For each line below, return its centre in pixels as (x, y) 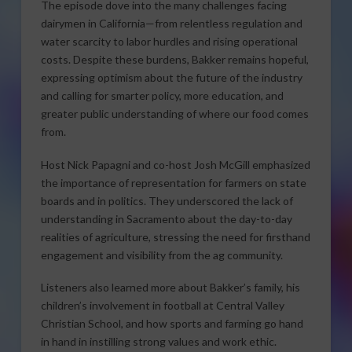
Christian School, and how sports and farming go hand (172, 323)
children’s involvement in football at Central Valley (162, 305)
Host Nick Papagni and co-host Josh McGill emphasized (175, 164)
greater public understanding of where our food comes (174, 114)
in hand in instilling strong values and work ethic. (158, 341)
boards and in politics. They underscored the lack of (167, 200)
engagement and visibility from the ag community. (161, 255)
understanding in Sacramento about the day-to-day (166, 218)
